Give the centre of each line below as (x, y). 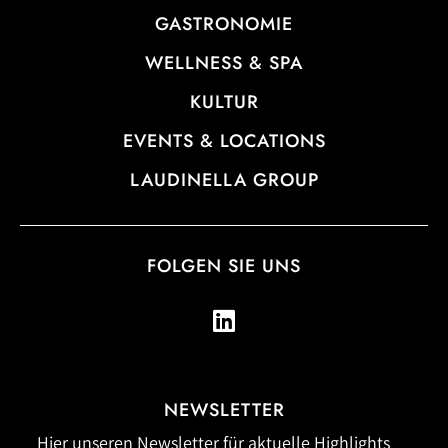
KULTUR (224, 101)
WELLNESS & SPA (224, 62)
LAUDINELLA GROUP (224, 179)
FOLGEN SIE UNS (224, 265)
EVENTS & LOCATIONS (224, 140)
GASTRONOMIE (224, 23)
